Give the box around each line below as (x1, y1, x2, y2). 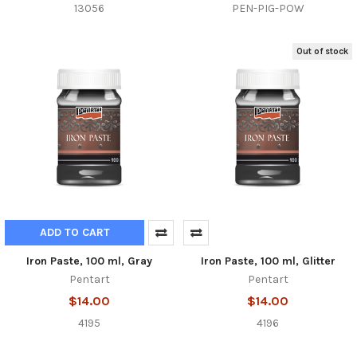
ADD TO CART (39, 226, 110, 240)
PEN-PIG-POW (231, 2, 304, 16)
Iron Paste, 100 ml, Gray (26, 254, 152, 269)
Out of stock (296, 45, 349, 57)
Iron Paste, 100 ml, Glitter (200, 254, 335, 269)
